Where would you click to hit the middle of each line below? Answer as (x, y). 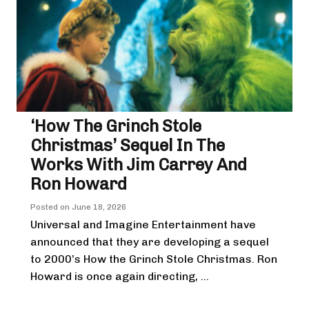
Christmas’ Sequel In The (128, 145)
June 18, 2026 (99, 207)
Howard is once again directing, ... (120, 276)
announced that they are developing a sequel (150, 241)
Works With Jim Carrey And (139, 164)
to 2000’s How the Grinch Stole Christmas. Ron (154, 259)
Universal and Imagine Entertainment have (143, 224)
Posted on (51, 207)
